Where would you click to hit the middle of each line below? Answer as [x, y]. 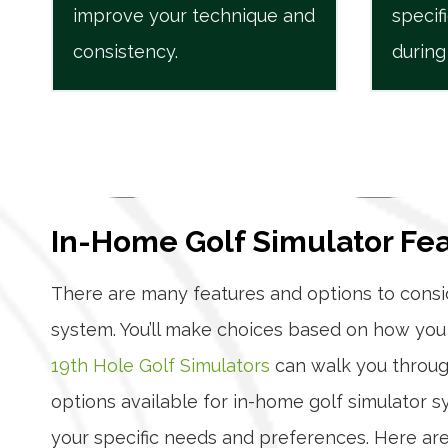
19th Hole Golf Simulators [160, 365]
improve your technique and [194, 15]
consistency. [125, 51]
